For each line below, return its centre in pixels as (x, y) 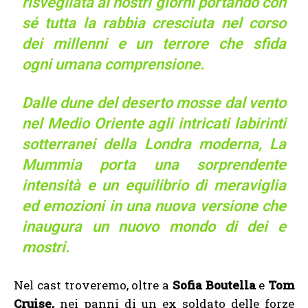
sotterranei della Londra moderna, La (154, 144)
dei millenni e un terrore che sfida (154, 43)
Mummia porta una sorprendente (154, 164)
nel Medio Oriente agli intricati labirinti (154, 123)
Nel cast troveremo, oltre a (93, 285)
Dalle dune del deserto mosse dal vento (154, 102)
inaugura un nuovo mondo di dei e (154, 226)
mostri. (46, 247)
